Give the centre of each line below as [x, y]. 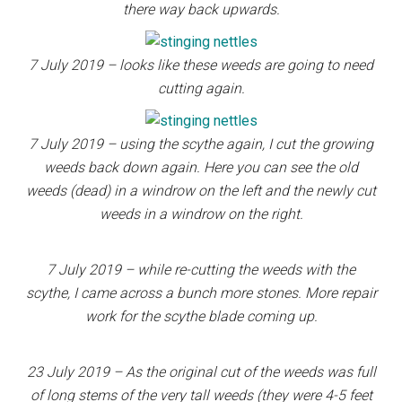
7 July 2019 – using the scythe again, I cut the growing [201, 144]
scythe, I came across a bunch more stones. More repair [201, 293]
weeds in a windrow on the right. [201, 214]
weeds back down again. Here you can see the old [201, 167]
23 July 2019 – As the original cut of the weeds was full [201, 372]
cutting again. [201, 88]
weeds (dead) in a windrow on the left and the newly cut [201, 191]
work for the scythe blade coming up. [201, 316]
